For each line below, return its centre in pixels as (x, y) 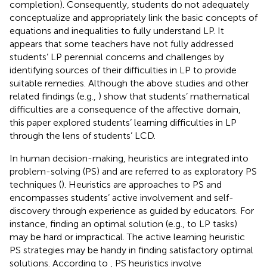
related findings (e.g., (54, 96)
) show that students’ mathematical (174, 96)
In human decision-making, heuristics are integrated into (129, 158)
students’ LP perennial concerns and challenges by (117, 57)
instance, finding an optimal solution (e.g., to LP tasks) (123, 223)
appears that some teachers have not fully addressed (122, 44)
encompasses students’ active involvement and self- (122, 197)
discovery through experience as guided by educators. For (132, 210)
